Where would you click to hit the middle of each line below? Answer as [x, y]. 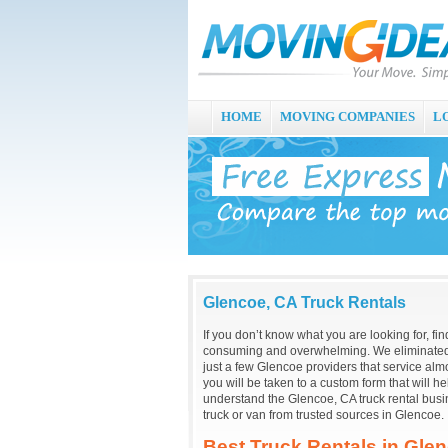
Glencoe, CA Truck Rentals [304, 302]
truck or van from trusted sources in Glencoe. [323, 415]
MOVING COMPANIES [347, 116]
